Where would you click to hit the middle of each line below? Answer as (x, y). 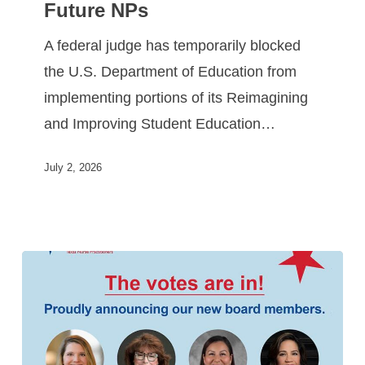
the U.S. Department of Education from (171, 72)
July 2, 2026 (73, 167)
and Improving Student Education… (160, 124)
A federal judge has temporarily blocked (173, 46)
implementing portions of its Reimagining (176, 98)
